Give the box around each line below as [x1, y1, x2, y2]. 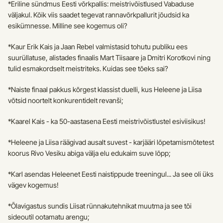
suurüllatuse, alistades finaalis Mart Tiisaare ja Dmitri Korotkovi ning [8, 53, 211, 62]
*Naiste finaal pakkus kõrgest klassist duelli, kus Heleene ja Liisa [8, 85, 202, 94]
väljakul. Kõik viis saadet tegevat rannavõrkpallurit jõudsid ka [8, 10, 189, 19]
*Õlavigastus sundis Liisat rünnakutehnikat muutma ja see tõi [8, 202, 192, 210]
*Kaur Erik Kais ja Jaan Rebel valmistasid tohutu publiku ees [8, 42, 188, 51]
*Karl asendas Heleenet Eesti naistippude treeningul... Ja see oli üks [8, 170, 214, 178]
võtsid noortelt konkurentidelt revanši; [8, 96, 123, 105]
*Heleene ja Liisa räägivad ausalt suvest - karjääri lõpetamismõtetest [8, 138, 214, 146]
